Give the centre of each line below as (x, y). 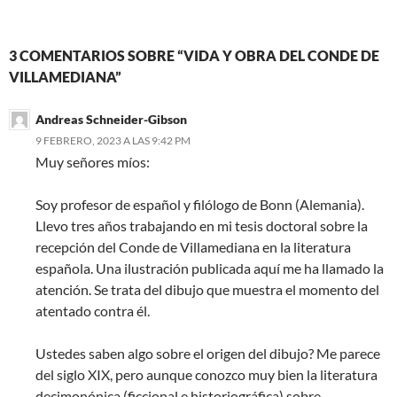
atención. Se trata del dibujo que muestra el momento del (207, 289)
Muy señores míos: (93, 161)
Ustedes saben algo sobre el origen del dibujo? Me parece (208, 353)
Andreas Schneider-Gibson (111, 119)
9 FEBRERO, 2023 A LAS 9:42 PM (113, 140)
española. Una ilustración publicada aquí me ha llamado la (210, 268)
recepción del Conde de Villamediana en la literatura (193, 246)
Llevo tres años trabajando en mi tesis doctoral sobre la (202, 225)
